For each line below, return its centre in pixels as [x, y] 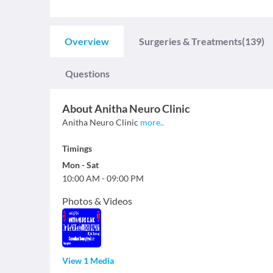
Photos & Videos [97, 201]
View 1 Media [88, 261]
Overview [87, 41]
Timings [77, 148]
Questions [87, 73]
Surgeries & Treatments [190, 41]
